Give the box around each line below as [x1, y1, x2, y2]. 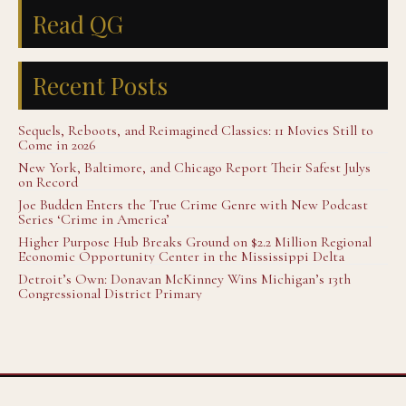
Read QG [33, 8, 123, 40]
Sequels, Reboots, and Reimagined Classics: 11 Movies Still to [18, 121, 373, 140]
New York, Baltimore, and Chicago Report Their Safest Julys [18, 159, 371, 177]
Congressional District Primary [18, 285, 202, 303]
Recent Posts [33, 70, 168, 101]
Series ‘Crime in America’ [18, 210, 169, 228]
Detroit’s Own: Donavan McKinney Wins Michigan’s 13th [18, 270, 351, 288]
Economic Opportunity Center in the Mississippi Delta [18, 247, 344, 266]
